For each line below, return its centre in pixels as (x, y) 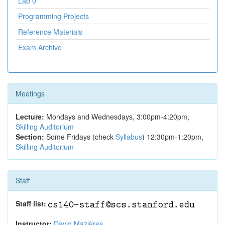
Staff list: (31, 203)
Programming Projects (53, 16)
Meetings (30, 93)
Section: (30, 137)
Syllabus (129, 137)
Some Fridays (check (80, 137)
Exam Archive (40, 47)
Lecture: (30, 117)
